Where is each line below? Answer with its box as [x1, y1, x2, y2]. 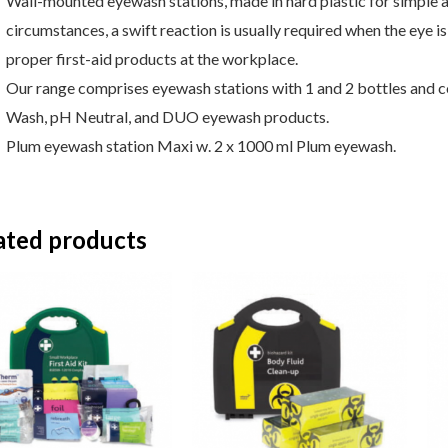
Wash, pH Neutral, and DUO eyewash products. [6, 106, 329, 126]
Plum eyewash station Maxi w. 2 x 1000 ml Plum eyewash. [6, 135, 396, 155]
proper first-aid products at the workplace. [6, 48, 298, 68]
